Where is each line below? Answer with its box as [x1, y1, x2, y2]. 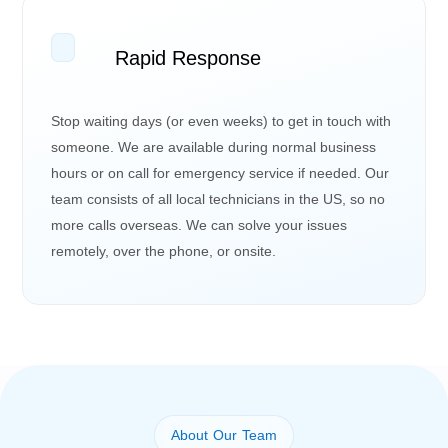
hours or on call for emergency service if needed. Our [51, 164, 390, 181]
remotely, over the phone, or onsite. [51, 242, 277, 259]
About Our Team [170, 426, 278, 443]
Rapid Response [115, 46, 262, 69]
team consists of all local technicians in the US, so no [51, 190, 386, 207]
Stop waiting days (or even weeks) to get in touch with [51, 112, 392, 129]
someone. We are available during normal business [51, 138, 377, 155]
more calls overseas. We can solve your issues [51, 216, 348, 233]
